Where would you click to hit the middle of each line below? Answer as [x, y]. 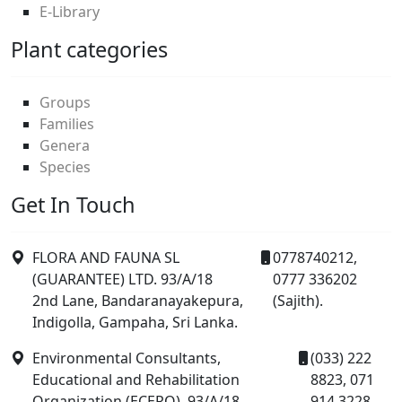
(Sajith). [298, 300]
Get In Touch [73, 204]
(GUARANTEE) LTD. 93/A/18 [122, 279]
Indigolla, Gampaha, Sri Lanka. [135, 322]
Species [65, 166]
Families [67, 123]
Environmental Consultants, [127, 358]
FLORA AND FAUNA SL [106, 257]
